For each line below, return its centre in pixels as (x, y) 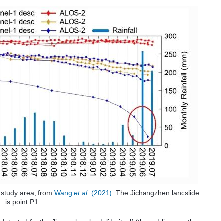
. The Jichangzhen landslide (155, 193)
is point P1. (23, 202)
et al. (81, 193)
